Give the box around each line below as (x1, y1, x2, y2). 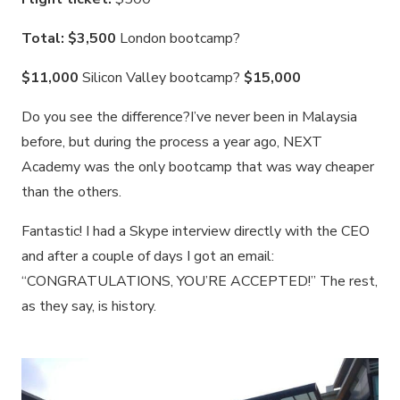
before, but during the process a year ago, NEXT (21, 132, 322, 153)
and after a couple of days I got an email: (21, 246, 274, 267)
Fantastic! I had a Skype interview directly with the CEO (21, 221, 370, 242)
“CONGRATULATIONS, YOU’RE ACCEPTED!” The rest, (21, 271, 378, 292)
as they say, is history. (21, 296, 156, 317)
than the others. (21, 182, 121, 203)
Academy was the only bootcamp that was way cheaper (21, 157, 374, 178)
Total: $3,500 (21, 29, 120, 49)
